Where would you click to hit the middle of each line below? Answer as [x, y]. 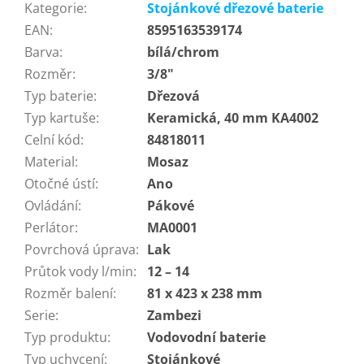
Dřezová [173, 96]
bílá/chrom [183, 52]
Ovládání [51, 206]
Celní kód [52, 140]
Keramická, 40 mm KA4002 [233, 118]
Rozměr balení [69, 294]
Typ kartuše [60, 118]
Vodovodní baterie [206, 338]
